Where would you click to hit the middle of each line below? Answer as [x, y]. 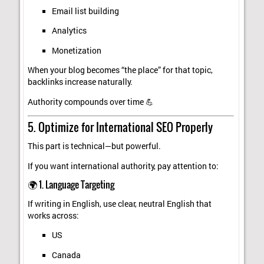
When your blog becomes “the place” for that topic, [121, 70]
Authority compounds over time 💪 [91, 102]
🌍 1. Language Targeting [71, 185]
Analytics [69, 31]
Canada [66, 255]
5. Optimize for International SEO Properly [121, 126]
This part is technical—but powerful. [95, 146]
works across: [54, 215]
